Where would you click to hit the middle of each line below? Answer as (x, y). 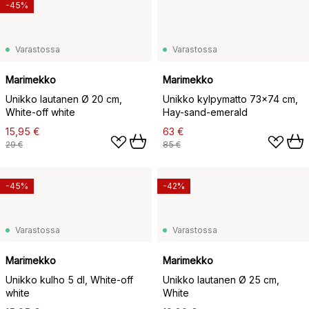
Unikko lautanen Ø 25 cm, (221, 280)
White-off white (40, 112)
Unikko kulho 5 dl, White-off (69, 280)
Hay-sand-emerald (205, 112)
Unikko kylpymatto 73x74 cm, (230, 99)
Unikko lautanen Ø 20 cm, (64, 99)
